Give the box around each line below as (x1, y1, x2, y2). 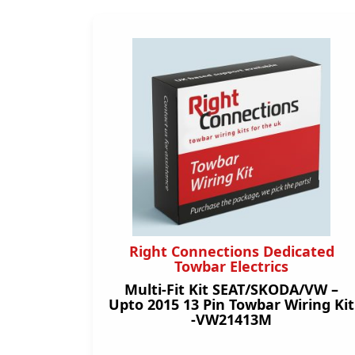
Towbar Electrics (174, 257, 288, 276)
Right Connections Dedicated (128, 242, 334, 261)
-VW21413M (191, 310, 272, 329)
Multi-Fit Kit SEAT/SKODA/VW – (124, 280, 338, 299)
